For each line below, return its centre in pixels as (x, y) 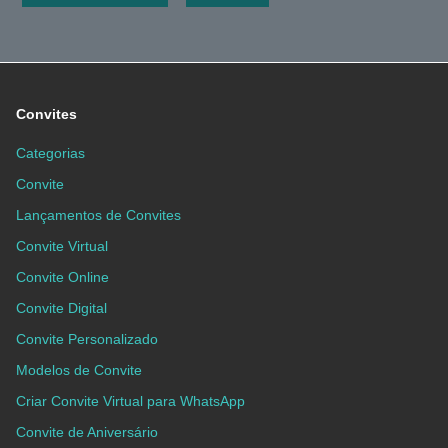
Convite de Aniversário (87, 432)
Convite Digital (61, 308)
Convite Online (62, 277)
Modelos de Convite (79, 370)
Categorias (50, 153)
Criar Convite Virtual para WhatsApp (130, 401)
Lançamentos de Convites (98, 215)
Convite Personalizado (87, 339)
